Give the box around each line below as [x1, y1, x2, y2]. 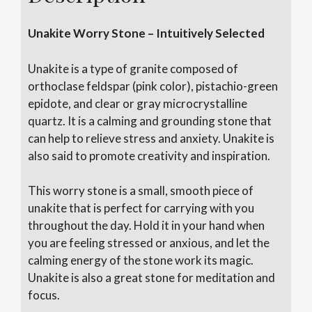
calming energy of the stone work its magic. [28, 253, 253, 268]
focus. [28, 288, 60, 303]
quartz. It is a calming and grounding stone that [28, 113, 272, 128]
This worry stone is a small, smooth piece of [28, 183, 253, 198]
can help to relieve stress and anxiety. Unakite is [28, 130, 274, 146]
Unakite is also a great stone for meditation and [28, 270, 275, 286]
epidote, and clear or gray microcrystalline [28, 95, 247, 111]
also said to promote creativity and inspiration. [28, 148, 270, 163]
